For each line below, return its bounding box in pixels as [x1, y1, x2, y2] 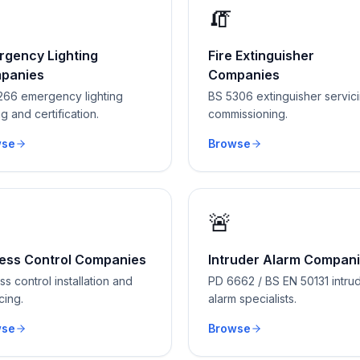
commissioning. [208, 107, 288, 121]
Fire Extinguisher [208, 47, 314, 63]
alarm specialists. [208, 292, 297, 305]
